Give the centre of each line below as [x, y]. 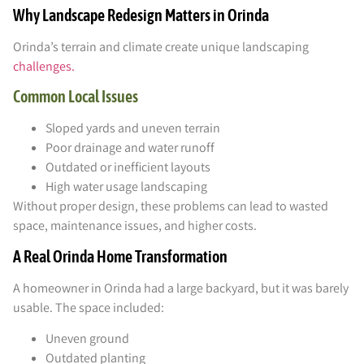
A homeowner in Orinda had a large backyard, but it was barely [181, 288]
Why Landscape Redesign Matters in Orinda [141, 15]
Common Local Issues [76, 97]
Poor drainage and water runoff [130, 148]
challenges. [44, 66]
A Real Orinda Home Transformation [120, 256]
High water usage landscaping [126, 187]
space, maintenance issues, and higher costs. [135, 226]
